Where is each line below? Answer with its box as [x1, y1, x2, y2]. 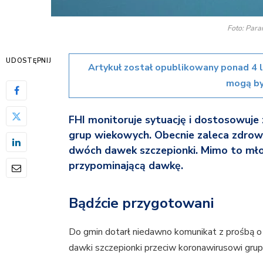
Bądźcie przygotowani [69, 193, 214, 213]
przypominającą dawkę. [69, 159, 184, 173]
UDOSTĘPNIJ [6, 56, 52, 66]
